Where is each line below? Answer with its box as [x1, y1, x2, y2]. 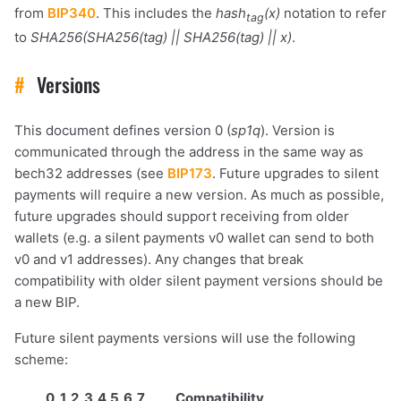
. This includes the [96, 4, 216, 22]
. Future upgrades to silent [212, 165, 379, 183]
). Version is [260, 122, 335, 140]
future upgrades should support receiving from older [14, 208, 349, 226]
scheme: [14, 351, 68, 369]
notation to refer [280, 4, 387, 22]
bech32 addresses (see [14, 165, 167, 183]
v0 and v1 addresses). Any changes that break [14, 251, 303, 269]
